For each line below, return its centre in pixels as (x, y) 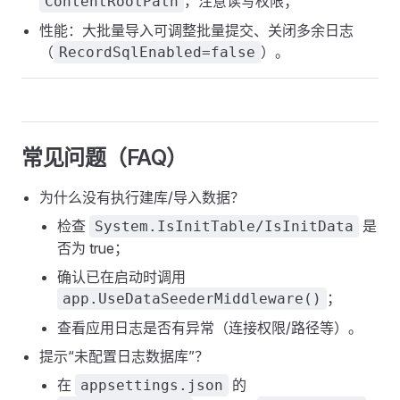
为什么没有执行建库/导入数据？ (142, 197)
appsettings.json (152, 385)
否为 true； (93, 248)
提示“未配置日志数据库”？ (124, 356)
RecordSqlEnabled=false (157, 52)
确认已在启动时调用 (121, 277)
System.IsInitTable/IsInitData (224, 226)
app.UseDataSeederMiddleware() (192, 299)
